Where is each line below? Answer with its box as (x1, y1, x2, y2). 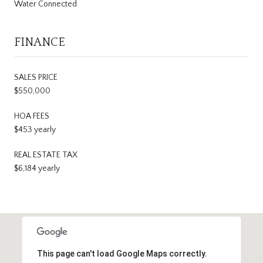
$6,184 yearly (14, 163, 60, 173)
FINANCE (14, 35, 65, 49)
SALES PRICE (14, 72, 58, 82)
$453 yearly (14, 124, 56, 134)
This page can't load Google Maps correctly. (36, 248, 207, 258)
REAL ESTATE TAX (14, 150, 77, 160)
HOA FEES (14, 111, 49, 121)
